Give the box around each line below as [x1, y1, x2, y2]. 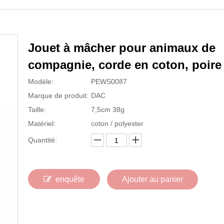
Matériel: [28, 119, 55, 127]
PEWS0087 [91, 77, 127, 85]
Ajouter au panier [122, 175, 183, 183]
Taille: [28, 105, 46, 113]
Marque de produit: [28, 91, 88, 99]
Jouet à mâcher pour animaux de [28, 41, 215, 54]
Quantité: [28, 136, 57, 144]
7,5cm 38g [91, 105, 124, 113]
